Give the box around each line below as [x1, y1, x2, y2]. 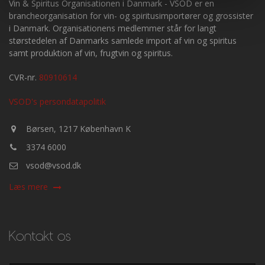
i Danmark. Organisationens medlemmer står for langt [9, 22, 216, 34]
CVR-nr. [9, 72, 39, 83]
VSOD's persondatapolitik [9, 96, 106, 107]
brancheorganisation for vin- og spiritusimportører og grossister [9, 10, 253, 21]
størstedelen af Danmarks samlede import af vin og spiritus [9, 35, 237, 46]
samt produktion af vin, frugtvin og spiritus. [9, 47, 173, 59]
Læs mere [9, 181, 48, 192]
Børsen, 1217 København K [24, 123, 131, 134]
